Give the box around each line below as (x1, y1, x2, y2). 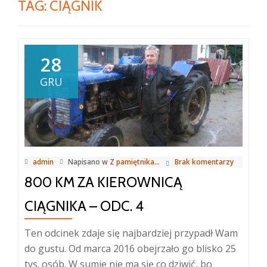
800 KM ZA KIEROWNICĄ (24, 173, 182, 191)
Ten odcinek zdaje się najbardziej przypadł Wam (24, 226, 238, 240)
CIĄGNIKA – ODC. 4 (24, 197, 144, 215)
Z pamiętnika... (110, 156, 160, 167)
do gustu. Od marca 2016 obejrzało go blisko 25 (24, 241, 236, 255)
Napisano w (68, 156, 110, 167)
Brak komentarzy (175, 156, 234, 167)
